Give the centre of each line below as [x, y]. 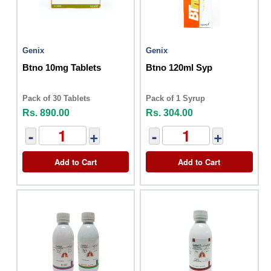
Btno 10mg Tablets [62, 68]
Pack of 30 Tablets [56, 99]
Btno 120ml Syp [179, 68]
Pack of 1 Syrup [176, 99]
